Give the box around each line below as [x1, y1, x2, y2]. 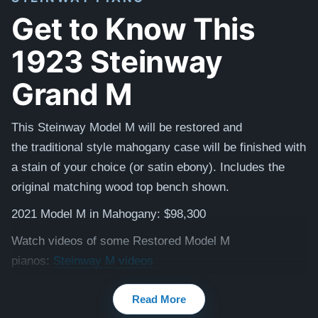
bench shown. [153, 180, 229, 194]
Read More [132, 293, 186, 305]
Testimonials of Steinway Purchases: [11, 281, 210, 295]
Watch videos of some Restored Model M [11, 234, 230, 248]
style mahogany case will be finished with [83, 141, 306, 154]
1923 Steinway [11, 39, 223, 82]
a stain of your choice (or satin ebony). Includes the [11, 160, 285, 174]
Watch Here [210, 281, 273, 295]
